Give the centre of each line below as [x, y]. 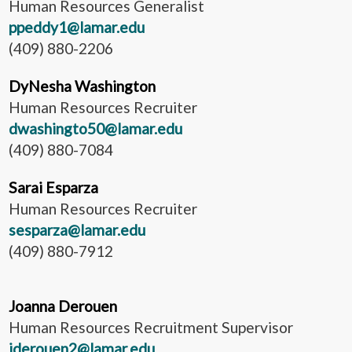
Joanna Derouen [63, 306]
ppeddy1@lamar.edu [77, 27]
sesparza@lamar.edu [77, 229]
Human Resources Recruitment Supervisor [151, 328]
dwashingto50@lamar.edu [95, 128]
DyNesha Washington [84, 86]
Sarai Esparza [55, 187]
